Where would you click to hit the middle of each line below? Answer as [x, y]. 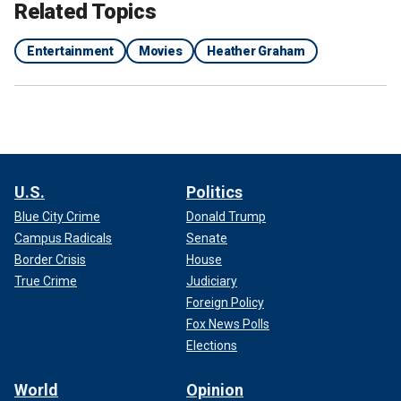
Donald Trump [226, 217]
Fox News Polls [228, 324]
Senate [207, 239]
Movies [160, 51]
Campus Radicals [63, 239]
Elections [212, 346]
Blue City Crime [57, 217]
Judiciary [212, 282]
